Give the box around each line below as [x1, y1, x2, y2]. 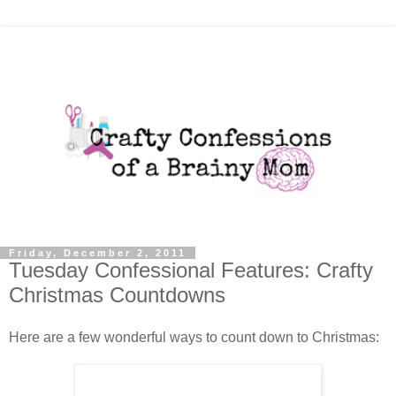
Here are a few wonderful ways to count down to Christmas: [9, 329, 379, 345]
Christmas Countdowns [9, 283, 225, 308]
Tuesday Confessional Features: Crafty [9, 258, 373, 283]
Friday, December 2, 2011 [9, 247, 187, 259]
